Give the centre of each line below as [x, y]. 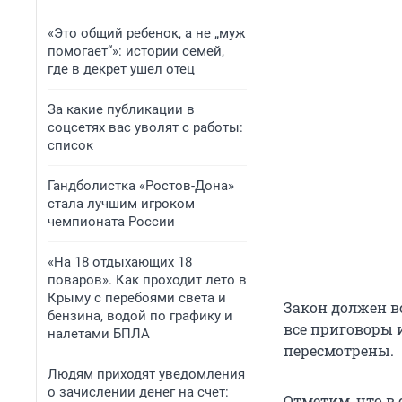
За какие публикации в [121, 109]
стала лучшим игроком [121, 204]
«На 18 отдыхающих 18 [120, 262]
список [70, 145]
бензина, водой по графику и [140, 316]
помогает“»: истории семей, [136, 51]
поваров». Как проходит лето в [147, 280]
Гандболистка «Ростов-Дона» [141, 186]
